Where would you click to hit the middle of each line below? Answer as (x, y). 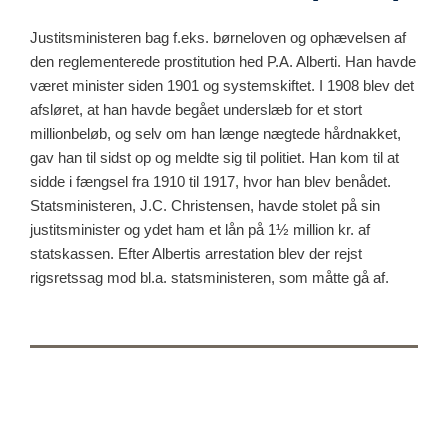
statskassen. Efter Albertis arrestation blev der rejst (196, 253)
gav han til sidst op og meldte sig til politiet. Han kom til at (214, 157)
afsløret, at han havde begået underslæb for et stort (196, 109)
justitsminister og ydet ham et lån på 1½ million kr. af (200, 229)
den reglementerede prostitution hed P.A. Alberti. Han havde (223, 61)
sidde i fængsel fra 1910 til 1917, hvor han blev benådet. (210, 181)
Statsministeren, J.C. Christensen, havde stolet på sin (205, 205)
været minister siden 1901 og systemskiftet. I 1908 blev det (222, 85)
